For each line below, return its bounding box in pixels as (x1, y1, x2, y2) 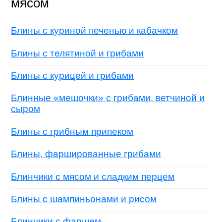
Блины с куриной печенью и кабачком (11, 25, 178, 36)
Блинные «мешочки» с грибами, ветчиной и (11, 93, 205, 104)
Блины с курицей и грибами (11, 70, 134, 81)
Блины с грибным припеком (11, 126, 134, 137)
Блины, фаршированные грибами (11, 149, 162, 160)
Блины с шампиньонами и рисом (11, 193, 157, 204)
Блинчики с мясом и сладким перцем (11, 171, 175, 182)
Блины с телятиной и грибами (11, 48, 144, 58)
